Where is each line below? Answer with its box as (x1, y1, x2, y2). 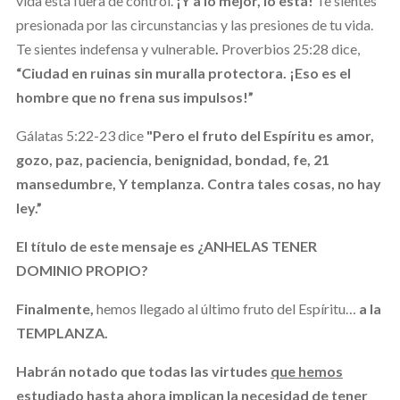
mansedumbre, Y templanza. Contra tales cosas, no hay (15, 174, 381, 192)
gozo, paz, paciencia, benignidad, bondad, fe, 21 (15, 150, 329, 168)
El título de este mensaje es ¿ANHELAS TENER (15, 237, 317, 254)
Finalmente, (15, 299, 94, 317)
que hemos (270, 362, 343, 379)
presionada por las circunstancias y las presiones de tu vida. (15, 15, 373, 33)
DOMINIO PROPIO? (15, 261, 148, 279)
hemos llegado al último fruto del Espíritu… (93, 299, 359, 317)
